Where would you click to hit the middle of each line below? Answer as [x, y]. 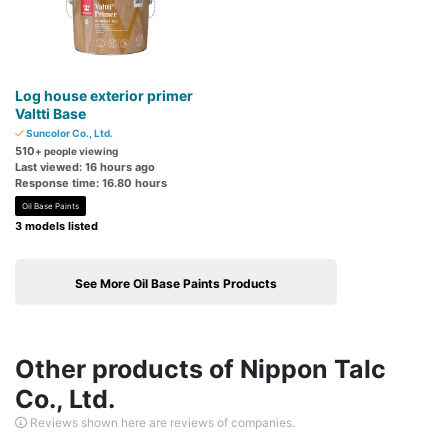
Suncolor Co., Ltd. [68, 133]
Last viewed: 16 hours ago [85, 167]
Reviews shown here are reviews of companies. [161, 423]
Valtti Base [50, 114]
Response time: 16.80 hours [91, 183]
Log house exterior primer [104, 96]
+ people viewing [76, 151]
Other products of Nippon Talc [200, 369]
